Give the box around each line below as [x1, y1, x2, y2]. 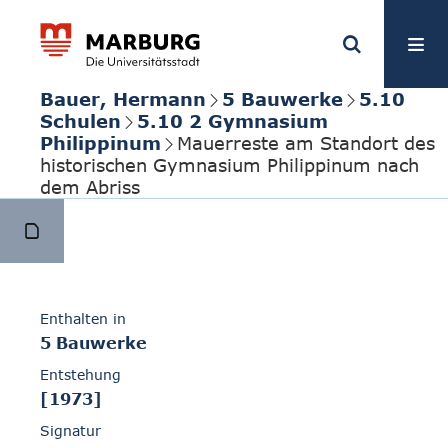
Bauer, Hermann [40, 88, 206, 110]
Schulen [40, 110, 121, 132]
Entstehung [40, 366, 121, 384]
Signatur [40, 422, 101, 440]
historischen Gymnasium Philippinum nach [40, 154, 419, 176]
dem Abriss [40, 176, 140, 198]
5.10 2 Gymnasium [137, 110, 328, 132]
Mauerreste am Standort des [177, 132, 435, 154]
